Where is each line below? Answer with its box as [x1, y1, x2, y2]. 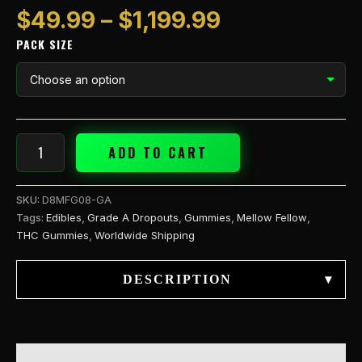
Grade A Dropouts [87, 211, 179, 225]
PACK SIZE [16, 36, 74, 53]
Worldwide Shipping [95, 229, 195, 242]
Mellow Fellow [237, 211, 307, 225]
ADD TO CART [107, 142, 208, 162]
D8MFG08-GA [42, 193, 112, 207]
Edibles [46, 211, 82, 225]
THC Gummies [16, 229, 89, 242]
